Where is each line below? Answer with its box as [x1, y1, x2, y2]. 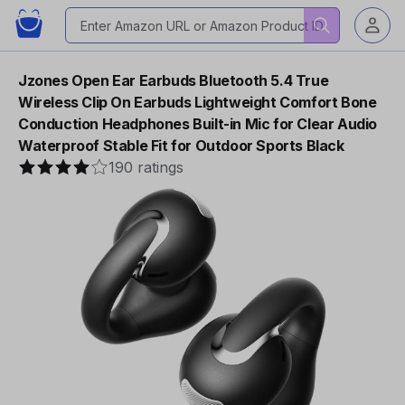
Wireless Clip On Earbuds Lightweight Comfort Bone [18, 93, 377, 111]
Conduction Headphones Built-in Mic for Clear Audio [18, 115, 378, 133]
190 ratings [108, 158, 184, 176]
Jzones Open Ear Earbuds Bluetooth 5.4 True [18, 71, 329, 89]
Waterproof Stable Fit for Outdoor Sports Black [18, 137, 344, 155]
